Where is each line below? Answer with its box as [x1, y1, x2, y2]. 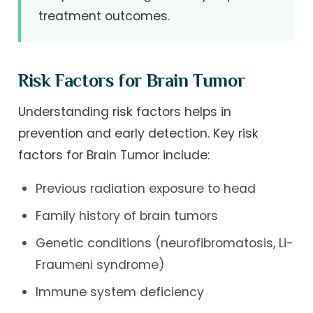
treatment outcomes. [38, 8, 170, 25]
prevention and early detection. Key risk [18, 124, 259, 142]
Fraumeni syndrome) [35, 256, 165, 274]
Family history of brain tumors [35, 208, 218, 225]
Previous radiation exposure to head [35, 180, 256, 198]
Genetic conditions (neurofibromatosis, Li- [35, 235, 293, 252]
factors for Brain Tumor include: [18, 146, 210, 163]
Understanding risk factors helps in [18, 103, 232, 120]
